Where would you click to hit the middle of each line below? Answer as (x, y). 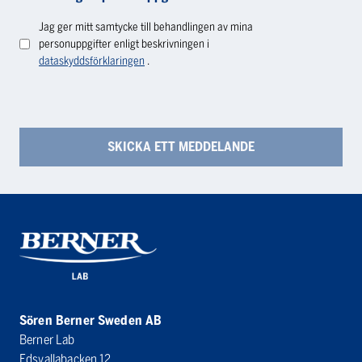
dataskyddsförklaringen (92, 61)
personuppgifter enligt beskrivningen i (124, 44)
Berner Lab (47, 340)
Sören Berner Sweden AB (91, 321)
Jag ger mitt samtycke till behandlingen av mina (146, 27)
